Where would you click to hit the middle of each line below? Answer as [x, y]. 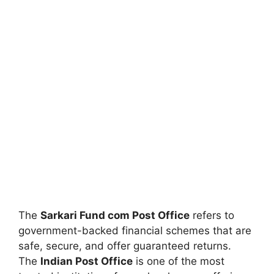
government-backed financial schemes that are [135, 230]
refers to [212, 215]
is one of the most [179, 261]
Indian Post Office [87, 261]
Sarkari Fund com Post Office [115, 215]
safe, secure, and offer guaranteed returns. [125, 246]
